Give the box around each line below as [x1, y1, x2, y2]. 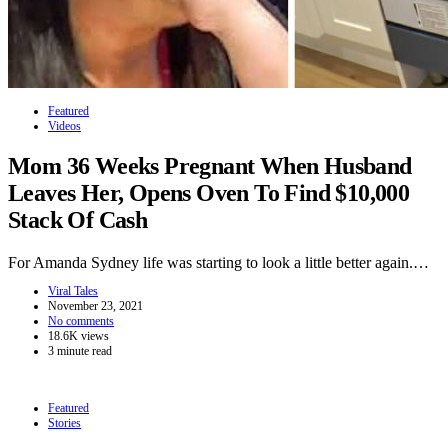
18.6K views [48, 329, 109, 344]
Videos [48, 118, 81, 133]
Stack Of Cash [8, 207, 148, 234]
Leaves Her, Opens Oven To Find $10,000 [8, 180, 410, 207]
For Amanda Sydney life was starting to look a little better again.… [8, 254, 429, 272]
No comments [48, 314, 114, 329]
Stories [48, 416, 81, 431]
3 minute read [48, 344, 112, 359]
